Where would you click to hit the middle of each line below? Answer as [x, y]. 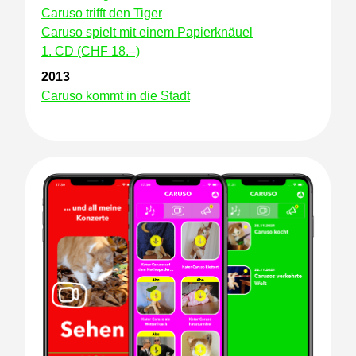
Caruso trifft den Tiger [102, 13]
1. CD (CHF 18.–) [91, 51]
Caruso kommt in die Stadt [116, 96]
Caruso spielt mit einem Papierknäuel [147, 32]
